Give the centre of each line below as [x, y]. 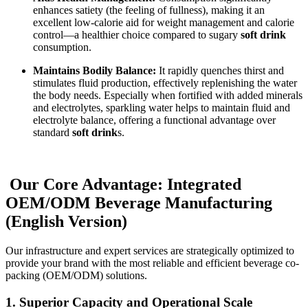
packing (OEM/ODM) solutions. [76, 276]
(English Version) [66, 222]
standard [53, 132]
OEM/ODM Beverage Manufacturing [139, 203]
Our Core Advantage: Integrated [123, 185]
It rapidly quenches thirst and [220, 70]
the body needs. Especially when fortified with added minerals [168, 95]
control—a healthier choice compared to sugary [137, 34]
